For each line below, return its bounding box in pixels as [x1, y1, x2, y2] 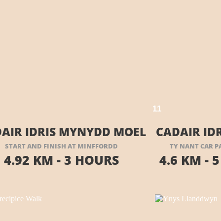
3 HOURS [60, 151, 119, 168]
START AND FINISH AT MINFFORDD [4, 142, 118, 150]
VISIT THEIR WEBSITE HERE [20, 97, 143, 111]
